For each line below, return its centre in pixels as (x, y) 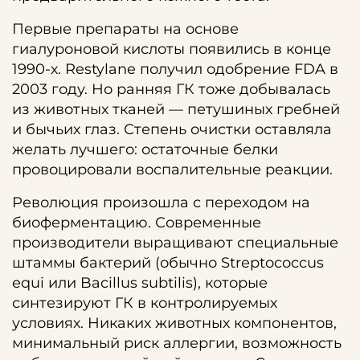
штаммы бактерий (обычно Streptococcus (168, 263)
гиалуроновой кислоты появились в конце (172, 49)
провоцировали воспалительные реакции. (172, 170)
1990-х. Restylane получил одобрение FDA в (175, 69)
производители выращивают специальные (175, 243)
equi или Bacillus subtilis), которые (140, 283)
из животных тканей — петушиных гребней (176, 109)
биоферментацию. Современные (137, 223)
